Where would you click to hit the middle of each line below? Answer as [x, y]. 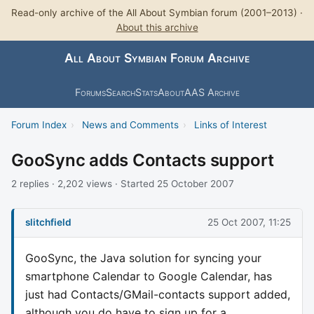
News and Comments [130, 124]
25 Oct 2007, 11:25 [249, 223]
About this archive [157, 27]
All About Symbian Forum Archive [157, 58]
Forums [90, 92]
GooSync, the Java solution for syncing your [143, 258]
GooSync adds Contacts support [143, 160]
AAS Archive [212, 92]
